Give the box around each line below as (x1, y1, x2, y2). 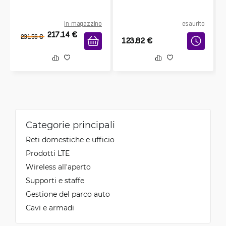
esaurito (182, 20, 205, 28)
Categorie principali (26, 119, 115, 131)
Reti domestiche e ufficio (26, 135, 115, 145)
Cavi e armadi (26, 203, 74, 213)
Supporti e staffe (26, 176, 84, 186)
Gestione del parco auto (26, 189, 110, 199)
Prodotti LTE (26, 148, 70, 158)
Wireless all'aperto (26, 162, 91, 172)
